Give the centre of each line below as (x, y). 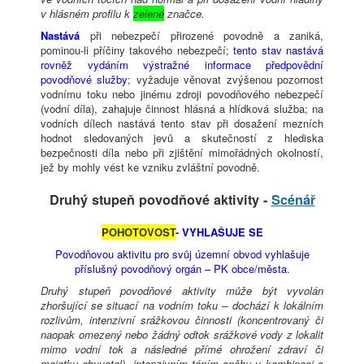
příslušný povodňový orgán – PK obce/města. (182, 269)
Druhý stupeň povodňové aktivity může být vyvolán (182, 291)
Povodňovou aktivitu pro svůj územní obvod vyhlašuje (182, 254)
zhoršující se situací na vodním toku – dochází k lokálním (182, 305)
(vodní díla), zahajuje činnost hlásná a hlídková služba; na (182, 109)
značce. (184, 14)
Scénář (293, 200)
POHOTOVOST (138, 232)
